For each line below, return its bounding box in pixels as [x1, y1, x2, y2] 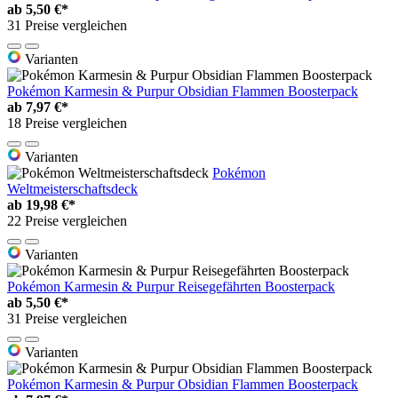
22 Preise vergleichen [7, 213, 127, 229]
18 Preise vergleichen [7, 115, 127, 131]
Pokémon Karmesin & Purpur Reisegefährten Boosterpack [7, 279, 335, 295]
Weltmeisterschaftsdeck [7, 181, 138, 197]
